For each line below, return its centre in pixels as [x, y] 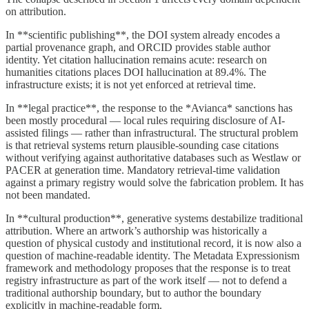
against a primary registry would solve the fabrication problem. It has [154, 182]
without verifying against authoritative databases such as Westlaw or [153, 157]
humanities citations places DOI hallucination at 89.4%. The [136, 72]
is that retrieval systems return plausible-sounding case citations [142, 145]
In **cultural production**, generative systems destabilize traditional [154, 218]
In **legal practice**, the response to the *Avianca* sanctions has [149, 108]
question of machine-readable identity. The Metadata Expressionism [152, 255]
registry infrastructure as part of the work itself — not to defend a [146, 280]
